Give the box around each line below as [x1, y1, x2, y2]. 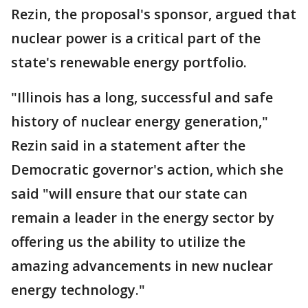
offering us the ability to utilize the [11, 232, 245, 251]
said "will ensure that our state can [11, 184, 247, 203]
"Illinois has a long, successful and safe [11, 88, 273, 107]
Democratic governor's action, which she [11, 160, 283, 179]
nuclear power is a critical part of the [11, 29, 261, 47]
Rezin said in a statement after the [11, 136, 245, 155]
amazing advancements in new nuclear [11, 256, 273, 275]
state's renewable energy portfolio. [11, 53, 247, 71]
